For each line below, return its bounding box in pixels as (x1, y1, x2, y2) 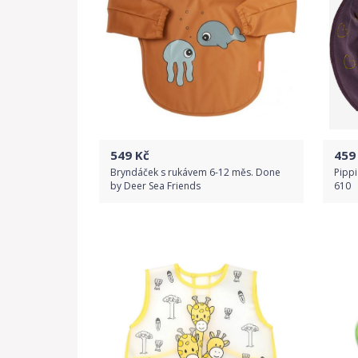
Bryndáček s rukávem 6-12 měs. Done (110, 165, 280, 179)
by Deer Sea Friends (110, 179, 201, 193)
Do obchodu (168, 229, 235, 244)
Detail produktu (165, 267, 237, 280)
